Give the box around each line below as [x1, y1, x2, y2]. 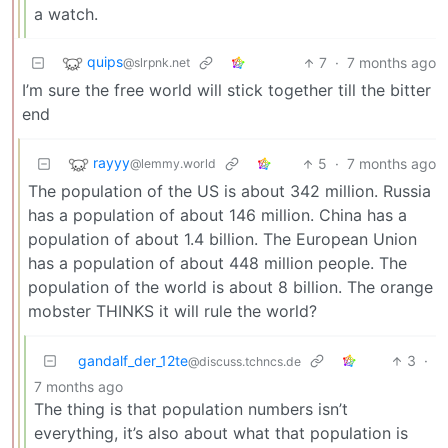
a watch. [34, 4, 98, 25]
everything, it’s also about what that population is [34, 423, 408, 444]
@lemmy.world [130, 156, 216, 172]
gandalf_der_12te [78, 352, 188, 370]
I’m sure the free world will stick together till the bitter [22, 80, 431, 101]
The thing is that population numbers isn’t [34, 399, 348, 420]
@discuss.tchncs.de [188, 354, 301, 370]
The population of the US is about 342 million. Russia [28, 181, 431, 202]
